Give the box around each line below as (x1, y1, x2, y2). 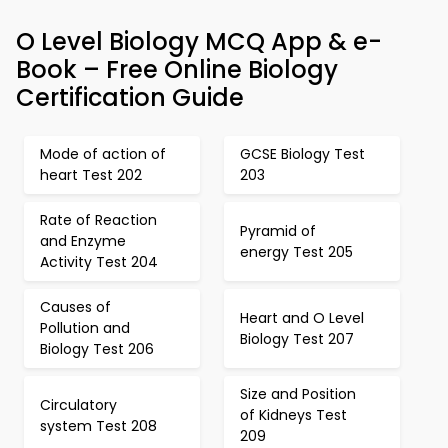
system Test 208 (40, 415, 157, 436)
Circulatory (40, 394, 117, 415)
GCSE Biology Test (240, 144, 365, 164)
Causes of (40, 297, 111, 317)
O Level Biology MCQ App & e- (16, 25, 382, 58)
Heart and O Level (240, 307, 364, 328)
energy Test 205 (240, 241, 353, 262)
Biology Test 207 (240, 328, 354, 349)
